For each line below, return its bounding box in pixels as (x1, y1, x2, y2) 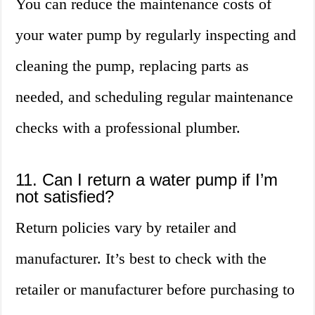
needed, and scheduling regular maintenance (15, 88, 294, 106)
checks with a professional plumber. (15, 119, 241, 137)
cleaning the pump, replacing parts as (15, 57, 250, 75)
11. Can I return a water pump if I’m (15, 170, 278, 190)
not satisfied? (15, 187, 115, 207)
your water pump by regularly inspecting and (15, 26, 297, 44)
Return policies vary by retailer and (15, 219, 237, 237)
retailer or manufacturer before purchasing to (15, 281, 295, 299)
